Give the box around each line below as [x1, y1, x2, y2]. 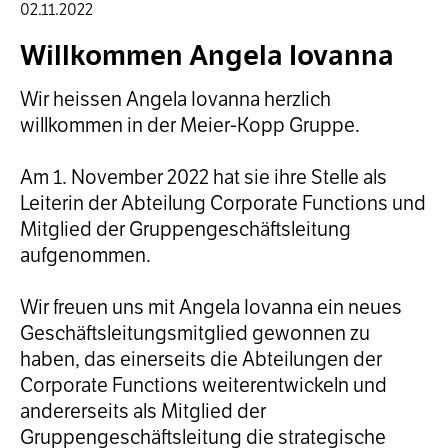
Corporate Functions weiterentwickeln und [20, 373, 387, 397]
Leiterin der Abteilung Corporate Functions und [20, 191, 426, 215]
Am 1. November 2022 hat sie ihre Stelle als [20, 165, 387, 189]
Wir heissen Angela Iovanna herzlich [20, 87, 331, 111]
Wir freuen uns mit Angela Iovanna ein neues [20, 295, 402, 319]
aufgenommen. [20, 243, 151, 267]
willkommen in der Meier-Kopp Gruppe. [20, 113, 360, 137]
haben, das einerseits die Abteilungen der [20, 347, 382, 371]
